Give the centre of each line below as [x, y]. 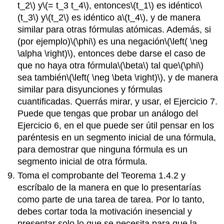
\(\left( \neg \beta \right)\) [115, 77]
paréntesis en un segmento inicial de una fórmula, [117, 137]
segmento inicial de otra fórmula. [83, 161]
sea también [42, 77]
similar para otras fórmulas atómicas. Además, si [114, 29]
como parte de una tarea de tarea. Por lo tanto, [111, 199]
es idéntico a [96, 17]
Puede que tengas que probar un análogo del [108, 113]
